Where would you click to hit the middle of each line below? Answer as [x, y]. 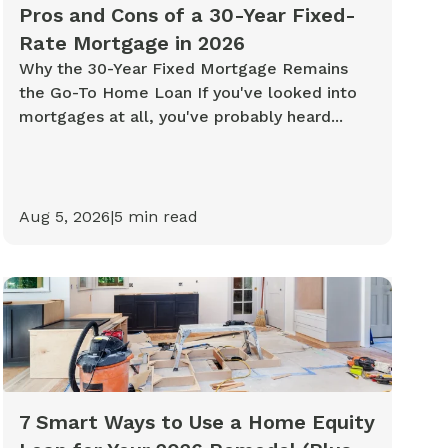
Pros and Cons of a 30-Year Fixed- [187, 15]
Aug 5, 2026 [64, 217]
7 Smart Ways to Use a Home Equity [196, 421]
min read [160, 217]
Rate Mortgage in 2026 [131, 43]
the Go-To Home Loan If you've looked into [187, 93]
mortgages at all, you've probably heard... [180, 117]
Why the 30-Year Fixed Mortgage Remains [183, 69]
